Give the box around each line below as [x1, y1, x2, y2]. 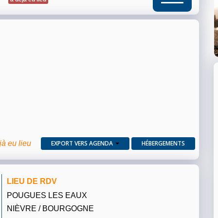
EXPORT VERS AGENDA [51, 139, 113, 148]
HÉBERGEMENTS [142, 139, 185, 148]
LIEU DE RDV [7, 177, 57, 186]
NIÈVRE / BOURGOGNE [7, 204, 94, 213]
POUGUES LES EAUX [7, 191, 87, 200]
